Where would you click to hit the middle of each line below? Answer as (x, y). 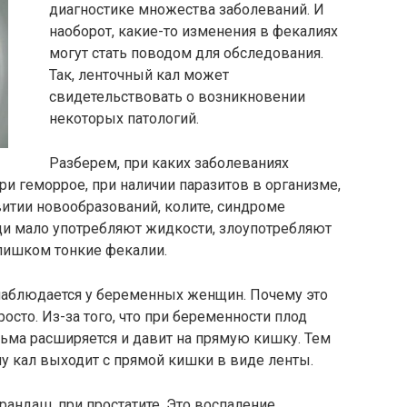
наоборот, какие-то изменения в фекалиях (194, 31)
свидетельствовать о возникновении (177, 97)
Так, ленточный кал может (139, 75)
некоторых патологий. (124, 119)
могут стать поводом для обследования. (186, 53)
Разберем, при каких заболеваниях (169, 163)
